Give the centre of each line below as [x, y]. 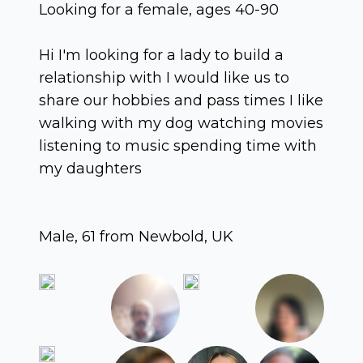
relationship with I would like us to [164, 77]
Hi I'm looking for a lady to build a [161, 55]
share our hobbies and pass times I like [181, 100]
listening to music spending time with [178, 145]
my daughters [90, 168]
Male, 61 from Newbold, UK [136, 236]
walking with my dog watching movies [181, 123]
